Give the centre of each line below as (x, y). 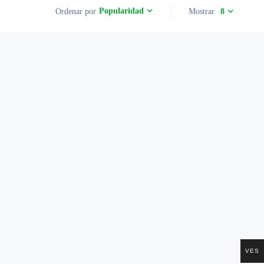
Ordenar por (76, 11)
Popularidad (121, 11)
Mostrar (202, 11)
